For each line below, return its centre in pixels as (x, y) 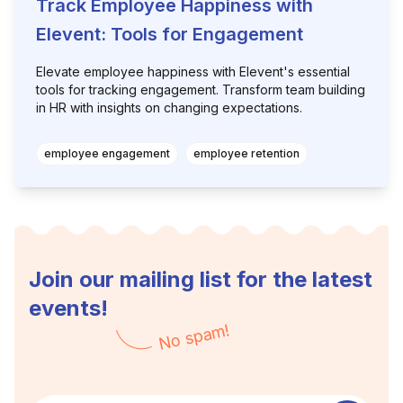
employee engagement (107, 153)
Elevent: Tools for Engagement (170, 34)
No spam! (194, 337)
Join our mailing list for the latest (201, 279)
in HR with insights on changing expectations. (169, 107)
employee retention (246, 153)
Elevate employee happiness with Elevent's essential (193, 72)
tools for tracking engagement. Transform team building (201, 90)
